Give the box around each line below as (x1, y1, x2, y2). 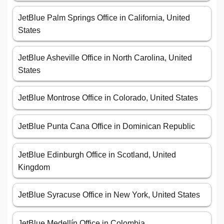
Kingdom (18, 163, 50, 172)
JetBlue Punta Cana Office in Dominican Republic (18, 122, 195, 131)
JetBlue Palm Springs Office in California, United (18, 13, 190, 22)
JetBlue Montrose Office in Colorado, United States (18, 93, 198, 102)
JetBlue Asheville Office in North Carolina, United (18, 53, 192, 62)
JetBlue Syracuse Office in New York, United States (18, 190, 200, 199)
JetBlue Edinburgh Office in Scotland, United (18, 150, 176, 159)
